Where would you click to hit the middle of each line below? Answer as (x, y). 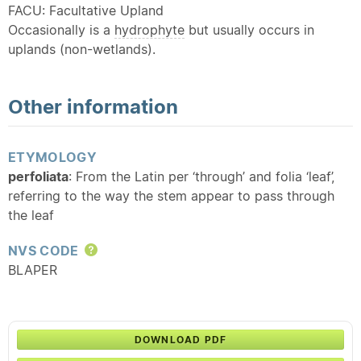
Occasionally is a (61, 30)
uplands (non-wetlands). (82, 49)
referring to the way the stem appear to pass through (171, 196)
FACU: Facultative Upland (86, 10)
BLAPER (33, 270)
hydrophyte (149, 30)
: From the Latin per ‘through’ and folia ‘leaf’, (201, 176)
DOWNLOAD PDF (180, 340)
